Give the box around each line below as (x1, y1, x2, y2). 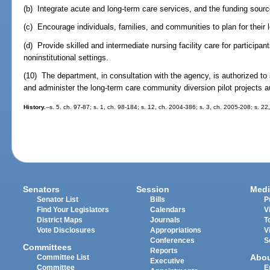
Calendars (150, 206, 186, 213)
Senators (23, 184, 60, 194)
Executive (150, 257, 185, 265)
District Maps (37, 216, 83, 224)
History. (24, 104, 46, 111)
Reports (150, 246, 178, 254)
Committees (23, 242, 72, 253)
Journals (150, 216, 181, 224)
